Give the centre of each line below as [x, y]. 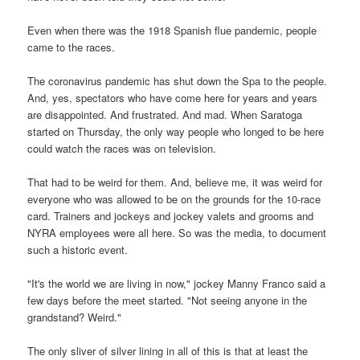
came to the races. [72, 47]
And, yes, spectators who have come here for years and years [173, 98]
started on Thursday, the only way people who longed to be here [176, 132]
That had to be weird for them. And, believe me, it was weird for [175, 182]
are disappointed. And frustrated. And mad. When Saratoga [165, 115]
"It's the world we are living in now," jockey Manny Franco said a [177, 284]
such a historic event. [78, 250]
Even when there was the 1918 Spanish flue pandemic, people [172, 30]
